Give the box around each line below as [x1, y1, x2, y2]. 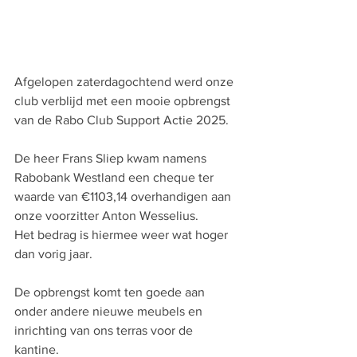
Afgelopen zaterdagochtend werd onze [14, 75, 237, 89]
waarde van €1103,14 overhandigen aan [14, 190, 234, 204]
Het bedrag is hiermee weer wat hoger [14, 228, 231, 242]
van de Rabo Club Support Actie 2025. [14, 113, 229, 127]
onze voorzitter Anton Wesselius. [14, 209, 198, 223]
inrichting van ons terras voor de [14, 324, 196, 338]
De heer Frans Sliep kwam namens [14, 151, 210, 166]
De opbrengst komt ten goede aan [14, 285, 208, 300]
